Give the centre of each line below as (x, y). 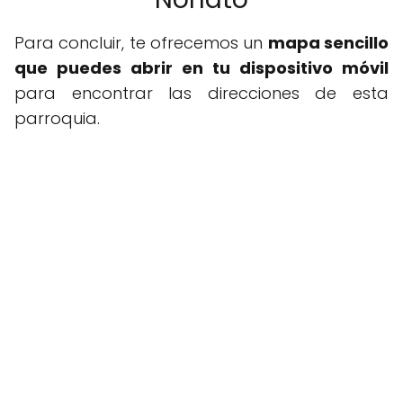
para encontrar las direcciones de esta (201, 94)
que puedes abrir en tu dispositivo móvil (201, 68)
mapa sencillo (328, 43)
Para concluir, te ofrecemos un (141, 43)
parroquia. (57, 119)
